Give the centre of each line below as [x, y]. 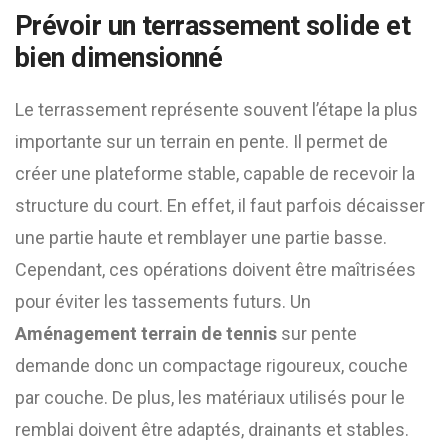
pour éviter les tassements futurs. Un [163, 301]
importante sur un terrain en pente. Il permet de [201, 141]
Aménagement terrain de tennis [146, 333]
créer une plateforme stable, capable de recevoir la [215, 173]
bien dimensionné [119, 58]
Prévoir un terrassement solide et [213, 26]
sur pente [317, 333]
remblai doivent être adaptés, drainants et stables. [212, 429]
